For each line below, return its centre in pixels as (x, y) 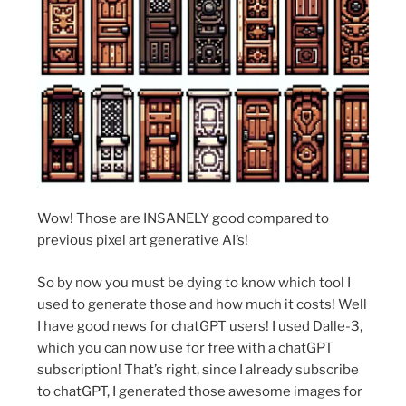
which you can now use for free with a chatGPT (186, 348)
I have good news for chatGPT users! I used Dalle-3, (200, 326)
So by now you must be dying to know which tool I (194, 282)
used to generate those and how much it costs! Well (203, 304)
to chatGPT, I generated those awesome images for (200, 391)
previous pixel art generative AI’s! (143, 241)
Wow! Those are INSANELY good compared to (184, 219)
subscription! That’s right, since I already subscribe (198, 369)
